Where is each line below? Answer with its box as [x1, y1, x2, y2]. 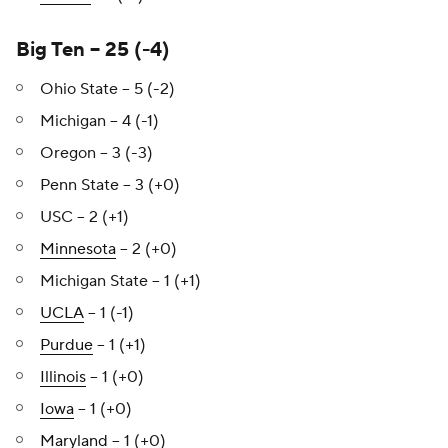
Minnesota [40, 239, 116, 259]
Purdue [40, 335, 93, 355]
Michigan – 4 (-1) [40, 111, 159, 131]
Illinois [40, 367, 86, 387]
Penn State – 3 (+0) [40, 175, 180, 195]
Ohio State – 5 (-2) [40, 79, 175, 99]
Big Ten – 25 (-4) [16, 37, 170, 63]
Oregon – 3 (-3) [40, 143, 153, 163]
